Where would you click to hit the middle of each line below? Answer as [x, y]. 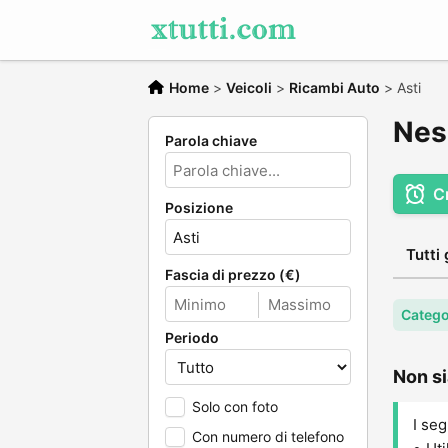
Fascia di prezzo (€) [233, 274]
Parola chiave [211, 140]
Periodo [192, 337]
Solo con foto [235, 406]
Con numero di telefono [268, 436]
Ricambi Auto [334, 87]
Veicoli [249, 87]
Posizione [199, 207]
